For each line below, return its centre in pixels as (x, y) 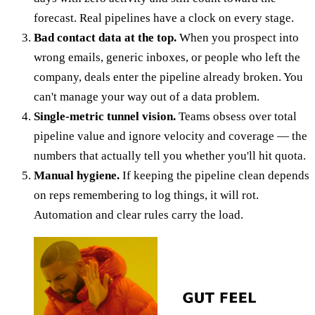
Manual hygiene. (77, 175)
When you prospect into (238, 37)
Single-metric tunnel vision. (105, 116)
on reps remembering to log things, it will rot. (146, 195)
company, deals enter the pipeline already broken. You (168, 77)
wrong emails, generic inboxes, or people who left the (167, 57)
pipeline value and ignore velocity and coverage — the (171, 136)
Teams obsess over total (236, 116)
